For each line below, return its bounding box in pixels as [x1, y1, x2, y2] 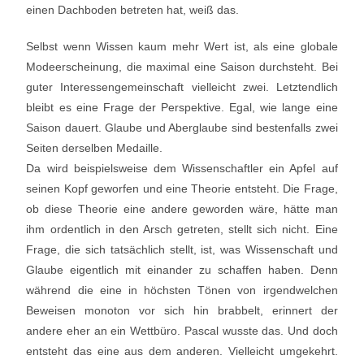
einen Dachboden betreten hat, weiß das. [26, 3, 240, 16]
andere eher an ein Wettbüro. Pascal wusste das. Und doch [26, 324, 338, 337]
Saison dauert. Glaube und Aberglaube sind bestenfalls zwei [26, 121, 338, 134]
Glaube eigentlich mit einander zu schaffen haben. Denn [26, 263, 338, 276]
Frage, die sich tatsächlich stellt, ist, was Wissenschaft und [26, 243, 338, 256]
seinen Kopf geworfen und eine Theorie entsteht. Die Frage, [26, 182, 338, 195]
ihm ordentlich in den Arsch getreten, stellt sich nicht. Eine [26, 223, 338, 236]
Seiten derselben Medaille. [26, 141, 163, 154]
